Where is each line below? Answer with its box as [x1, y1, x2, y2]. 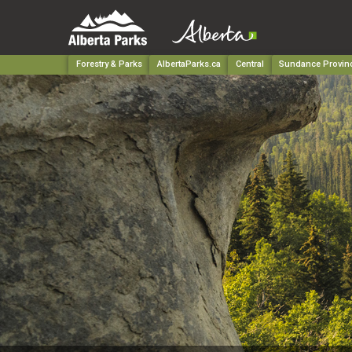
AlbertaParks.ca [156, 59, 221, 70]
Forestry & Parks [75, 59, 142, 70]
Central [235, 59, 264, 70]
